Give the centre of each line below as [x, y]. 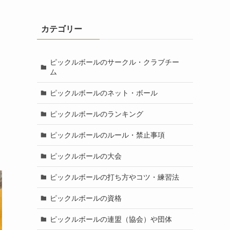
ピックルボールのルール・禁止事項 [107, 135]
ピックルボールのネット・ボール [103, 93]
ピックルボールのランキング [96, 114]
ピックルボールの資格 [85, 198]
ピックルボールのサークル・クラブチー [114, 62]
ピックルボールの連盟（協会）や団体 [111, 219]
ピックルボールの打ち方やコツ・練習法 [114, 177]
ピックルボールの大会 [85, 156]
